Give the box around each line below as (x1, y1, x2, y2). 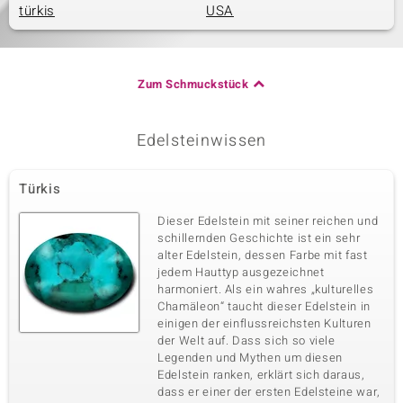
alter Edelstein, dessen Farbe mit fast (157, 246, 368, 264)
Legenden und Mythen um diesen (157, 349, 343, 366)
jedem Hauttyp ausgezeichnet (157, 264, 325, 281)
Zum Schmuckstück (138, 76, 249, 93)
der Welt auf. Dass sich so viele (157, 332, 336, 349)
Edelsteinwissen (136, 129, 267, 153)
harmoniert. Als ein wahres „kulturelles (157, 281, 374, 298)
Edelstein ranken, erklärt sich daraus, (157, 366, 365, 383)
